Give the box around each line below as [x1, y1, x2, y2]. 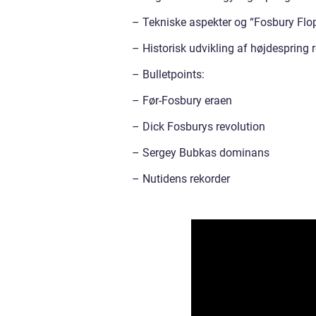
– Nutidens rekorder [132, 172, 230, 186]
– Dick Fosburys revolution [132, 120, 265, 134]
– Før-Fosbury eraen [132, 94, 232, 108]
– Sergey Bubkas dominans [132, 146, 269, 160]
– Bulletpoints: [132, 68, 205, 82]
